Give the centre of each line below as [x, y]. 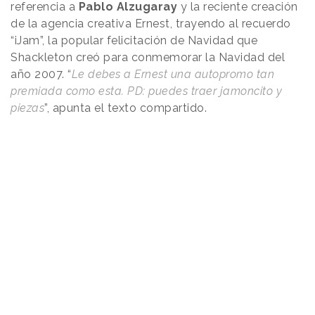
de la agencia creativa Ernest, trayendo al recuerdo [151, 24]
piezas [27, 108]
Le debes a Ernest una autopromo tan [173, 75]
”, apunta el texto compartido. [127, 108]
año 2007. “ [41, 75]
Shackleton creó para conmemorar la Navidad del [148, 58]
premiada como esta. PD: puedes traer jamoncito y [146, 91]
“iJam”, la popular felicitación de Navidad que [134, 41]
